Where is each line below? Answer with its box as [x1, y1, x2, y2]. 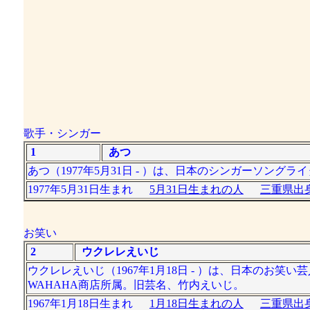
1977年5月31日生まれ [27, 183, 149, 195]
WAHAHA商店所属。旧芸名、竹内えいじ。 [27, 279, 244, 291]
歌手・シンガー [23, 127, 101, 139]
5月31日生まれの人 [149, 183, 244, 195]
